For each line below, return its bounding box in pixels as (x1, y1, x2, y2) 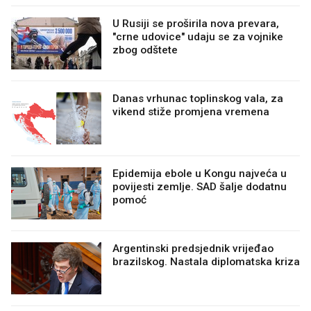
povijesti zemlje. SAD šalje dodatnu (112, 180, 287, 193)
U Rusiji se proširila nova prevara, (112, 17, 279, 30)
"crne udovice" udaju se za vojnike (112, 30, 283, 43)
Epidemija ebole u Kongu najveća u (112, 167, 287, 180)
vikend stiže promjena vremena (112, 105, 269, 118)
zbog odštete (112, 43, 178, 56)
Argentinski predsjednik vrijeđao (112, 242, 274, 255)
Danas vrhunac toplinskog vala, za (112, 92, 283, 105)
